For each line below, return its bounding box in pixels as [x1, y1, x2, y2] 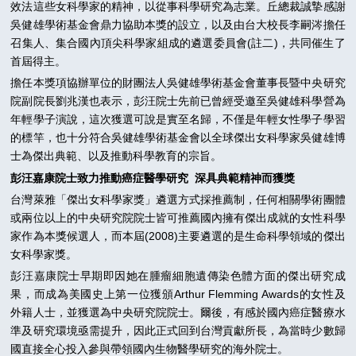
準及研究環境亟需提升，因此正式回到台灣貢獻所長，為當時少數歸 [10, 323, 346, 337]
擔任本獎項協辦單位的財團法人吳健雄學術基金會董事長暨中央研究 [10, 76, 346, 90]
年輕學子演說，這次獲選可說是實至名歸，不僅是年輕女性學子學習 [10, 113, 346, 126]
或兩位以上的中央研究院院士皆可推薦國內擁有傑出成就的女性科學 [10, 211, 346, 224]
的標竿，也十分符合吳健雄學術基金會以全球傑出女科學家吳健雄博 [10, 131, 346, 145]
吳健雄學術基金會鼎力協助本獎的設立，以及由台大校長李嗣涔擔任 [10, 18, 346, 32]
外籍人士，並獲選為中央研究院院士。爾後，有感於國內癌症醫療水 [10, 305, 346, 319]
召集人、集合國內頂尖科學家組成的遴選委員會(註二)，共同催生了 [10, 37, 346, 50]
